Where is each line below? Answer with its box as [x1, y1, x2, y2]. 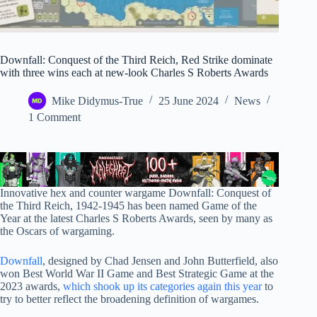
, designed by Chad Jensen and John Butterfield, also [42, 255, 278, 267]
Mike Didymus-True [52, 95, 143, 108]
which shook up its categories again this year [63, 280, 262, 293]
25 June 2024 [158, 95, 219, 108]
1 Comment [28, 110, 81, 123]
